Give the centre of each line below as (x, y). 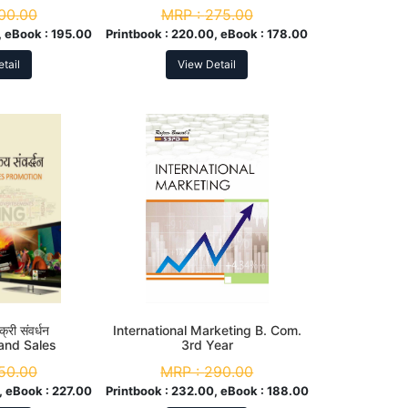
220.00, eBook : (219, 34)
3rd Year (207, 345)
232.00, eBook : (219, 391)
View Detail (207, 65)
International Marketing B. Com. (207, 331)
